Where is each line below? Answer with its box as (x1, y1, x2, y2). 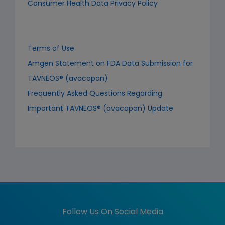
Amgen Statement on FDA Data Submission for (28, 60, 193, 68)
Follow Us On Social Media (62, 208, 163, 216)
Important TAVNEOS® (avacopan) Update (28, 105, 173, 113)
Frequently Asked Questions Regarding (28, 90, 162, 98)
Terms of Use (28, 45, 74, 53)
